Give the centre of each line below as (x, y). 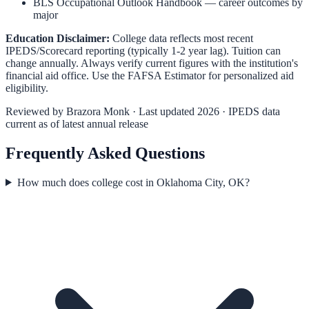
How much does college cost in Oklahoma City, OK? (133, 182)
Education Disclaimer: (58, 38)
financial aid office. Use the (67, 75)
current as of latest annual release (77, 123)
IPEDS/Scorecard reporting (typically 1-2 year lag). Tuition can (143, 50)
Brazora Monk (98, 111)
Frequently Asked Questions (105, 153)
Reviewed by (36, 111)
